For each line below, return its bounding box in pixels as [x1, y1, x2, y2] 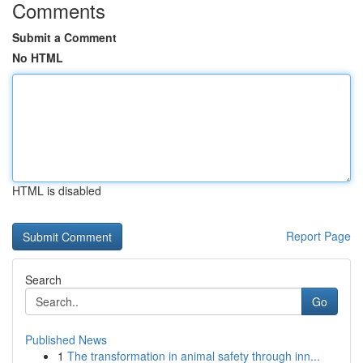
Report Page [286, 228, 351, 244]
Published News [25, 331, 107, 348]
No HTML [12, 49, 63, 66]
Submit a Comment [12, 29, 117, 45]
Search [25, 271, 62, 288]
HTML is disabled [12, 182, 101, 199]
